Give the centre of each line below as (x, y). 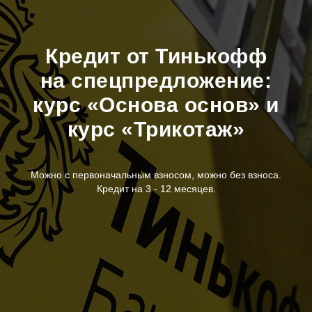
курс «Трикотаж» (156, 129)
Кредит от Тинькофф (156, 56)
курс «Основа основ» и (156, 105)
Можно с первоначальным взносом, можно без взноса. (156, 175)
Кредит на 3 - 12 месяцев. (156, 189)
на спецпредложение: (156, 80)
